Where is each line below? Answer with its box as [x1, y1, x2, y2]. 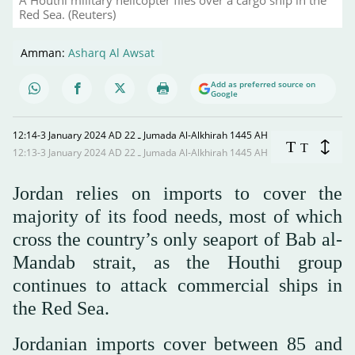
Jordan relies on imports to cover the [13, 182, 342, 204]
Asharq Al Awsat [68, 44, 155, 60]
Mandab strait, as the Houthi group [13, 251, 342, 273]
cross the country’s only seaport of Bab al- [13, 228, 342, 250]
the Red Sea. [13, 297, 109, 319]
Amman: [21, 44, 65, 60]
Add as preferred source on [211, 78, 315, 90]
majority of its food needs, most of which [13, 205, 342, 227]
